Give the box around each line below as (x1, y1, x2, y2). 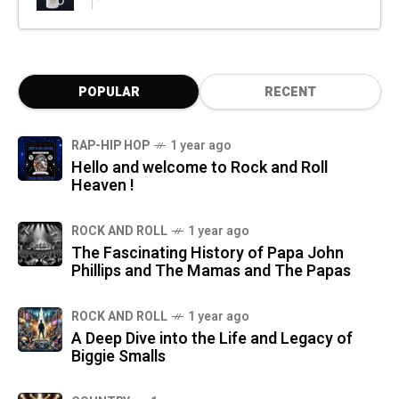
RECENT (265, 82, 316, 102)
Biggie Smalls (71, 344, 166, 369)
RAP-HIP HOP (71, 135, 150, 155)
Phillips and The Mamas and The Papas (71, 258, 351, 283)
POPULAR (77, 82, 140, 102)
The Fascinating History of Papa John (71, 240, 344, 265)
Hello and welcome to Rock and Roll (71, 155, 328, 180)
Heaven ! (71, 173, 134, 198)
